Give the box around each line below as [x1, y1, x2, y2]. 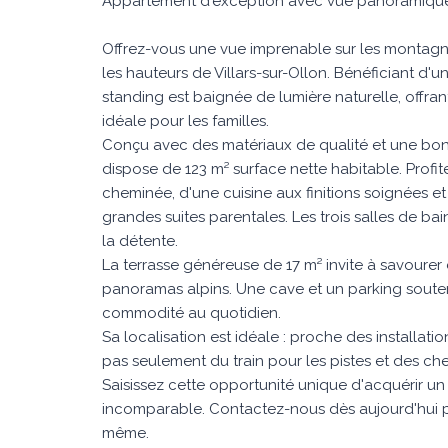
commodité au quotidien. [102, 304, 281, 322]
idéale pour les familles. [102, 112, 269, 130]
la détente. [102, 232, 178, 250]
